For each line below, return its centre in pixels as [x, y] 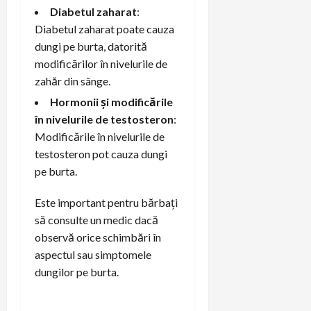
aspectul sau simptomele [93, 254]
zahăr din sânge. [73, 81]
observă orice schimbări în [98, 237]
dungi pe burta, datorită [91, 46]
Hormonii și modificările [111, 101]
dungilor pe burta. [77, 271]
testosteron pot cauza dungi [101, 153]
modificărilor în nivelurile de [101, 63]
